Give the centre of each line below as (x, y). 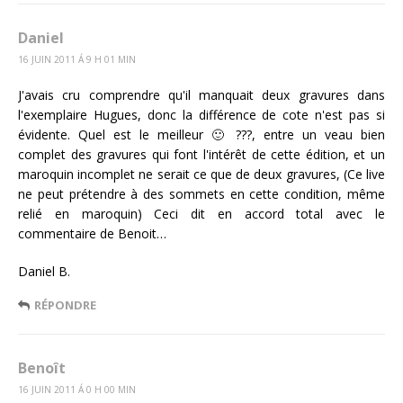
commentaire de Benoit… (92, 233)
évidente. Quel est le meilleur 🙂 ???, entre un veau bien (201, 134)
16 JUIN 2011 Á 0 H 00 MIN (77, 389)
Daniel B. (44, 271)
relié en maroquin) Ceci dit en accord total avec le (201, 213)
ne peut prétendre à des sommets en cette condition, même (201, 193)
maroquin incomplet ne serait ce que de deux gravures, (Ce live (201, 174)
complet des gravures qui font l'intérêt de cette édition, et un (201, 154)
